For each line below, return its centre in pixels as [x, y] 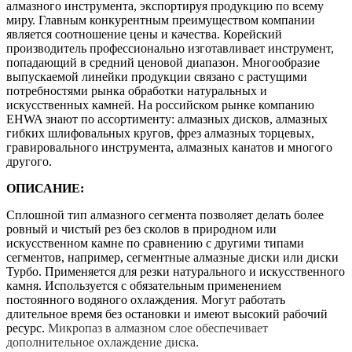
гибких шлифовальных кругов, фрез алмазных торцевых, [160, 133]
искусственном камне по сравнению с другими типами [155, 243]
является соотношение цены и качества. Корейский [144, 34]
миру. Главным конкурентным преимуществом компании [161, 20]
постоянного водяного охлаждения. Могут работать [146, 299]
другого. [29, 161]
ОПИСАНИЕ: [45, 188]
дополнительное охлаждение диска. [103, 342]
